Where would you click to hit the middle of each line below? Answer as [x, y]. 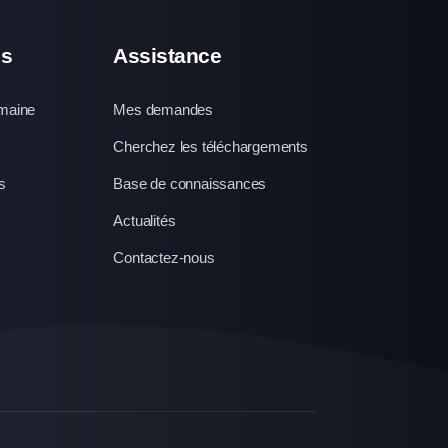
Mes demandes [163, 109]
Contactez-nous [164, 257]
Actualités [144, 220]
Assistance [167, 55]
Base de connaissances [190, 183]
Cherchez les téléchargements [210, 146]
